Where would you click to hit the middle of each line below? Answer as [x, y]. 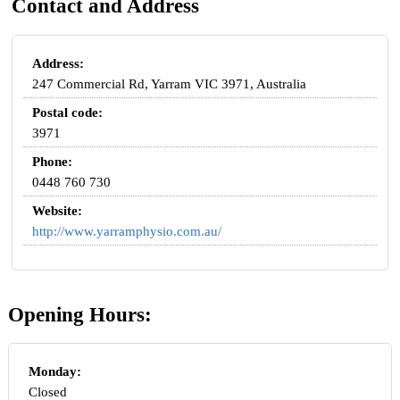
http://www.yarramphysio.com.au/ [127, 231]
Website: [58, 210]
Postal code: [68, 112]
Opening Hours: [79, 314]
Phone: [53, 161]
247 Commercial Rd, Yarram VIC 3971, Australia [170, 83]
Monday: [54, 372]
